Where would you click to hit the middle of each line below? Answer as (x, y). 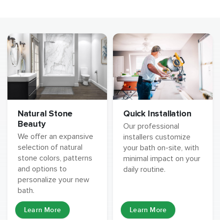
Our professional (151, 126)
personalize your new (53, 180)
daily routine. (145, 170)
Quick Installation (157, 114)
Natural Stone (45, 114)
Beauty (31, 124)
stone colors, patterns (55, 158)
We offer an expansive (55, 137)
